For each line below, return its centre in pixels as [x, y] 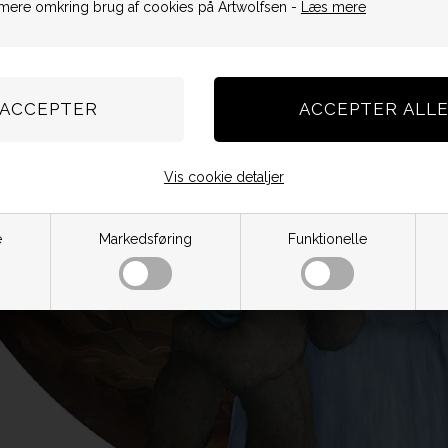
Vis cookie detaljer [224, 177]
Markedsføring [145, 239]
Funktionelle [328, 239]
